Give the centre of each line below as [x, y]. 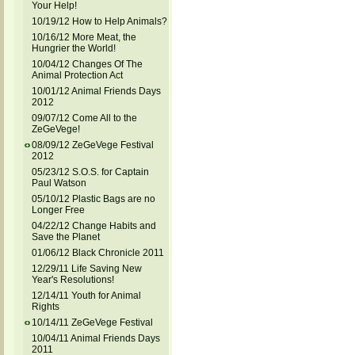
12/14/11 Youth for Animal [86, 296]
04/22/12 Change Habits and [94, 226]
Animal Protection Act [77, 75]
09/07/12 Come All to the [84, 118]
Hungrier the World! [73, 48]
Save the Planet [65, 237]
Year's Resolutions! [73, 280]
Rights [45, 307]
